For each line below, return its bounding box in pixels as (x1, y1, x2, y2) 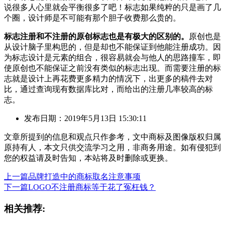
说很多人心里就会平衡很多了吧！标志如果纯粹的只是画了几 (4, 3, 221, 12)
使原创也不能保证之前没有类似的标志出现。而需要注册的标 (4, 63, 221, 72)
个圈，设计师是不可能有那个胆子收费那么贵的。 (4, 13, 181, 22)
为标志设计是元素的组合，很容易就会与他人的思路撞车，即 (4, 53, 221, 62)
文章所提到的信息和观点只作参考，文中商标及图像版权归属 (4, 132, 221, 141)
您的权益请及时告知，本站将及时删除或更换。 (4, 153, 173, 162)
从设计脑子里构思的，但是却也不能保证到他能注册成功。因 (4, 42, 221, 51)
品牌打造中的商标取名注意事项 (28, 172, 141, 181)
